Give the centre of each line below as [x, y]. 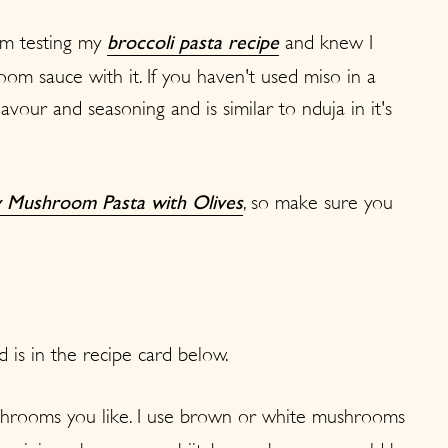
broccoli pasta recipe [193, 44]
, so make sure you [318, 202]
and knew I [326, 42]
